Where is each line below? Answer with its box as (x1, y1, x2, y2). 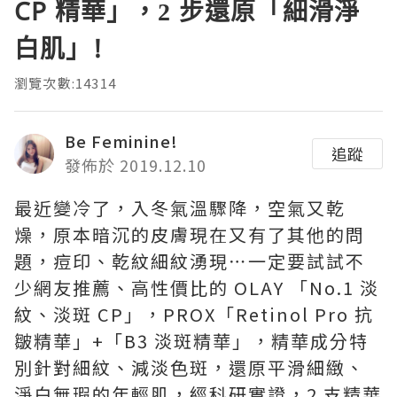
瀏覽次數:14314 (14, 74, 116, 93)
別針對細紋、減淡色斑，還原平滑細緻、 (14, 354, 365, 381)
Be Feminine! (65, 129, 178, 153)
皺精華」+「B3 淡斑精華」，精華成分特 (14, 328, 369, 354)
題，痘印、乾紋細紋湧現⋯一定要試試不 (14, 248, 365, 275)
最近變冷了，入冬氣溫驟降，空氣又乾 (14, 195, 346, 222)
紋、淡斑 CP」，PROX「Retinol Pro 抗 (14, 301, 374, 328)
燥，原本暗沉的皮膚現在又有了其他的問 (14, 222, 365, 248)
